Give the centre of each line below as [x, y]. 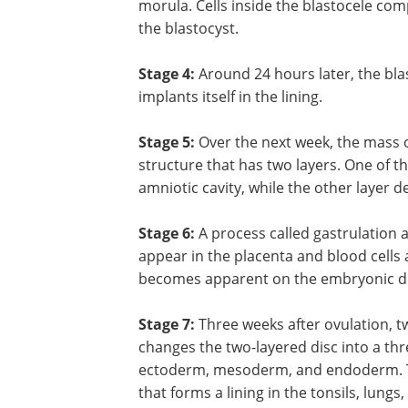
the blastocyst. [189, 28]
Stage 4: [167, 73]
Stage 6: [167, 233]
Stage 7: [167, 324]
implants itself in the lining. [230, 96]
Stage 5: [167, 142]
